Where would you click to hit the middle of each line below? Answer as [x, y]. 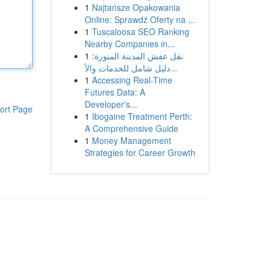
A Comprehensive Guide [131, 128]
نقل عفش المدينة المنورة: [137, 56]
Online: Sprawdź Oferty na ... [140, 19]
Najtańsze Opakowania [136, 7]
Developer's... [111, 104]
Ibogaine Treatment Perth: [142, 116]
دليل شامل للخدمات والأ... [173, 68]
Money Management [131, 140]
